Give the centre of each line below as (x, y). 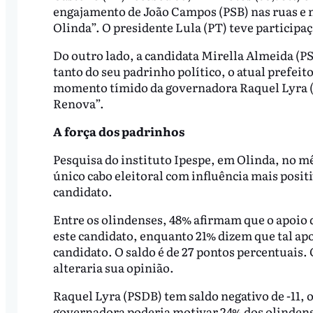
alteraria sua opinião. (113, 267)
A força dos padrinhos (118, 131)
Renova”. (78, 103)
